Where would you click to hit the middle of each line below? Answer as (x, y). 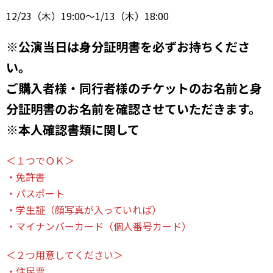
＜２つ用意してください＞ (65, 254)
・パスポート (35, 193)
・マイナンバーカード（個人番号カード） (99, 226)
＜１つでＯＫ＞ (40, 160)
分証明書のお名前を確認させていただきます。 (133, 108)
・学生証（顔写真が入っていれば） (84, 209)
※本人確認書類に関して (73, 129)
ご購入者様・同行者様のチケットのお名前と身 (134, 88)
